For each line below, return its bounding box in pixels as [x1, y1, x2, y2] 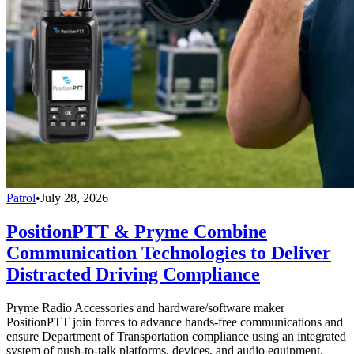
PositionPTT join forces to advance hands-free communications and [6, 314, 343, 329]
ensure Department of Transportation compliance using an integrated [6, 329, 346, 343]
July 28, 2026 [40, 190, 108, 205]
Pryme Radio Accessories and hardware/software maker [6, 300, 284, 314]
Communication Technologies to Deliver [6, 242, 331, 263]
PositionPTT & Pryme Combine [6, 220, 267, 242]
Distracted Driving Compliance [6, 263, 260, 284]
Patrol [6, 190, 36, 205]
